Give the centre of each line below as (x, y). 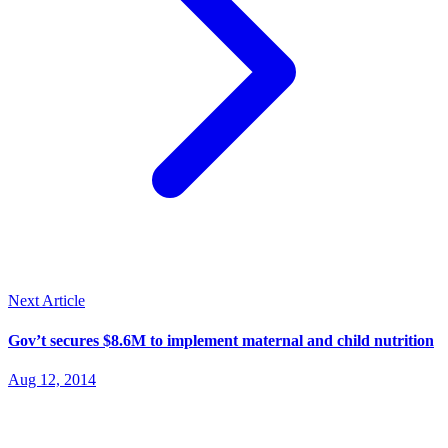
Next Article (46, 301)
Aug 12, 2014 (52, 379)
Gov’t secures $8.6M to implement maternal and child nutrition (221, 340)
